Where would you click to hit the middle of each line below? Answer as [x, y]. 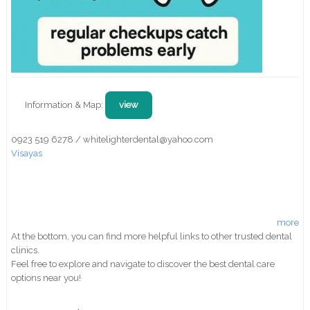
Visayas [27, 154]
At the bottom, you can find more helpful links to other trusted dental [152, 237]
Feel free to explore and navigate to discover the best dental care [143, 264]
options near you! [46, 278]
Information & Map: [65, 105]
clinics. [26, 250]
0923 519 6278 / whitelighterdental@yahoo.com [112, 140]
